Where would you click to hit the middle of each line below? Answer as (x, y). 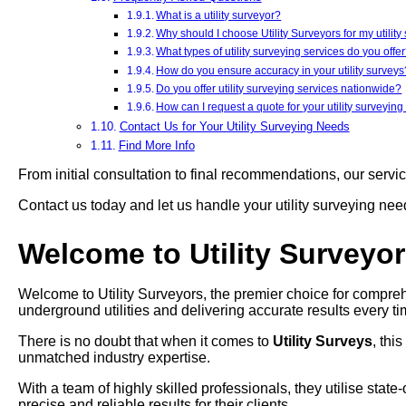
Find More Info (156, 146)
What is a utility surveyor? (219, 15)
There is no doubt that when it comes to (145, 342)
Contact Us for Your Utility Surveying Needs (234, 126)
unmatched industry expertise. (114, 358)
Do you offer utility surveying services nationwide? (279, 88)
